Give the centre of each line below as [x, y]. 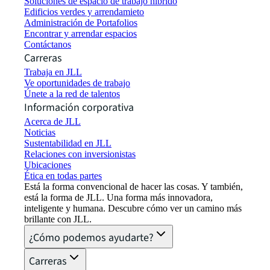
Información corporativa [79, 108]
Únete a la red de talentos [72, 94]
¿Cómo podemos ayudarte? [91, 238]
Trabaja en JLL [53, 72]
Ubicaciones [48, 165]
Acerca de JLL [52, 122]
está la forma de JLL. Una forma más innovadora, [118, 198]
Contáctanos [48, 45]
